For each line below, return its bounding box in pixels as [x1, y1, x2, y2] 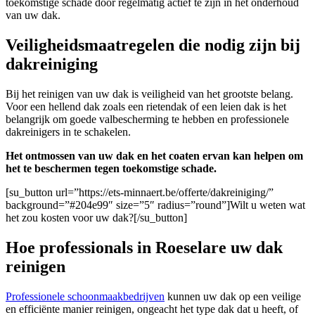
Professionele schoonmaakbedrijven [6, 290, 165, 302]
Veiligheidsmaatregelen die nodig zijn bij [6, 35, 300, 54]
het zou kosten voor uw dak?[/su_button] [6, 211, 187, 224]
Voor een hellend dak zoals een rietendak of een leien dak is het [6, 100, 286, 112]
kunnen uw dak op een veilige [165, 290, 301, 302]
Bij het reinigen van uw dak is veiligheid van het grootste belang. [6, 87, 293, 100]
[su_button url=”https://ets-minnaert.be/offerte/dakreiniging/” [6, 186, 274, 198]
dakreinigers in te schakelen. [6, 125, 131, 138]
